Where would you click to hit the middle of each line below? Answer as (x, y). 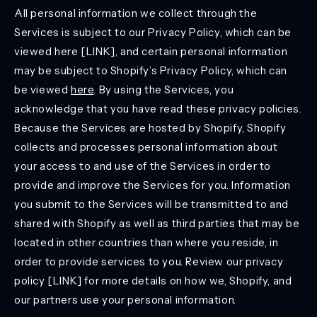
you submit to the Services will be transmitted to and (151, 204)
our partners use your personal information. (125, 300)
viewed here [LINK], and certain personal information (151, 51)
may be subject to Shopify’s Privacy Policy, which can (151, 70)
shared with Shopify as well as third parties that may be (157, 223)
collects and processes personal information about (146, 147)
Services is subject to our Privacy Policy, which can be (153, 32)
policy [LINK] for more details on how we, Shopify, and (153, 281)
